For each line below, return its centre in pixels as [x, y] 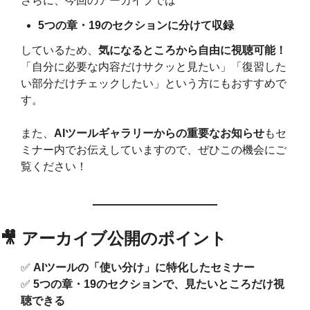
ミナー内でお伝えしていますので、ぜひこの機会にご [154, 150]
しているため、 [60, 51]
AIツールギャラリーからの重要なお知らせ [159, 134]
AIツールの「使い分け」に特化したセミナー [144, 268]
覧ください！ [54, 167]
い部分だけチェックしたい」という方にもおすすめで [154, 84]
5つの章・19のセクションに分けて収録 [136, 26]
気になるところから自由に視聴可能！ [192, 51]
